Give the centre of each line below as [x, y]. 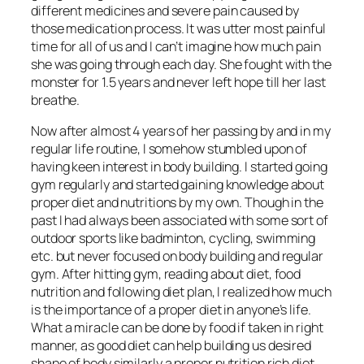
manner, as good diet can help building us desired [171, 346]
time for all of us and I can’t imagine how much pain [176, 46]
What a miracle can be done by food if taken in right [177, 328]
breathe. [56, 100]
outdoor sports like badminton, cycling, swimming [173, 238]
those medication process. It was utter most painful [178, 28]
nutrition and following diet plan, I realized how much [181, 292]
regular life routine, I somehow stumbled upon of [169, 149]
